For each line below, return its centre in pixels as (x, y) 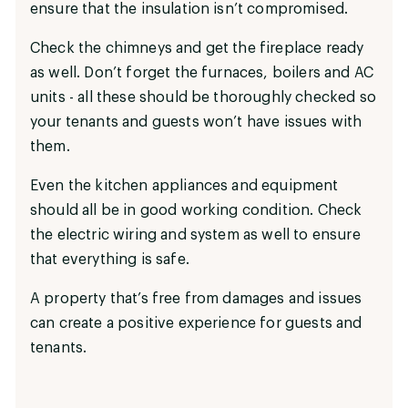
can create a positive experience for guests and (196, 323)
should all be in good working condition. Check (196, 210)
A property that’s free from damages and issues (196, 298)
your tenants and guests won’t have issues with (196, 122)
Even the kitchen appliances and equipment (184, 185)
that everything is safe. (110, 259)
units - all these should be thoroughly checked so (203, 97)
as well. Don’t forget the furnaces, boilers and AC (202, 72)
